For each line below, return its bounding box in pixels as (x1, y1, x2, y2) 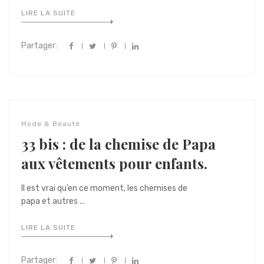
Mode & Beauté (21, 120, 80, 128)
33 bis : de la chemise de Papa (21, 134, 216, 153)
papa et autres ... (21, 196, 85, 206)
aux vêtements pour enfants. (21, 154, 207, 173)
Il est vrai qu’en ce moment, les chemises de (21, 183, 187, 193)
